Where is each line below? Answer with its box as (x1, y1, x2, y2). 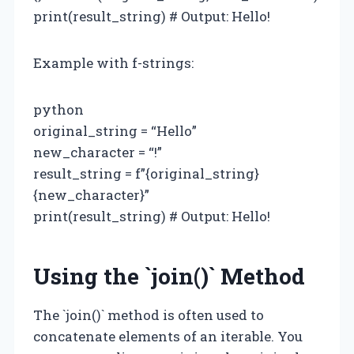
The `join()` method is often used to (33, 305, 264, 324)
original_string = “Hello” (33, 121, 197, 140)
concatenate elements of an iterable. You (33, 326, 303, 345)
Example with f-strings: (33, 53, 194, 72)
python (33, 100, 84, 119)
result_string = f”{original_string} (33, 164, 259, 183)
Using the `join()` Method (33, 261, 305, 291)
